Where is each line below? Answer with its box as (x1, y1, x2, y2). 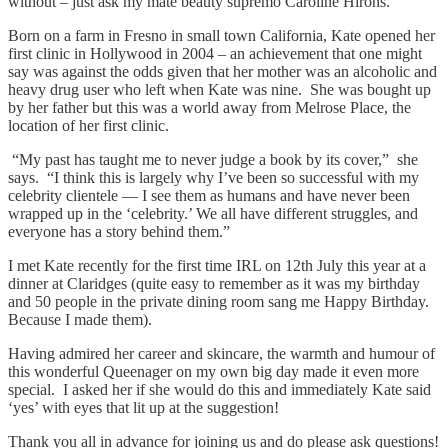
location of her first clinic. (8, 116, 169, 134)
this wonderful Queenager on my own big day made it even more (8, 362, 419, 380)
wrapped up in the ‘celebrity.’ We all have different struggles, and (8, 204, 418, 222)
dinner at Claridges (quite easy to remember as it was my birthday (8, 274, 420, 292)
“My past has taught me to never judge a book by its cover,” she (8, 150, 418, 168)
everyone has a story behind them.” (8, 222, 230, 240)
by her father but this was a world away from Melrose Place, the (8, 98, 411, 116)
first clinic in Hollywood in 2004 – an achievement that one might (8, 44, 422, 62)
